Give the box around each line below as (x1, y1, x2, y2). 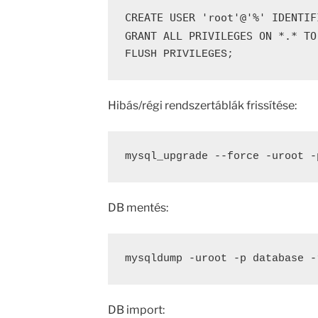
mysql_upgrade (124, 150, 214, 163)
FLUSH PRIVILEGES (124, 48, 227, 60)
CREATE (124, 11, 163, 24)
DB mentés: (107, 201, 168, 214)
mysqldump (124, 253, 182, 265)
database (252, 253, 304, 265)
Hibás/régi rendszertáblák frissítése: (107, 99, 297, 112)
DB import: (107, 303, 165, 317)
